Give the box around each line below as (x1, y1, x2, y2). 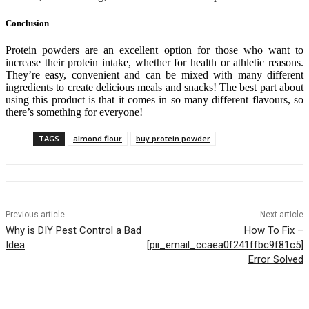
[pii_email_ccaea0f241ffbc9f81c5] (146, 239, 303, 252)
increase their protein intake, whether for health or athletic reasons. (6, 57, 303, 69)
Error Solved (248, 253, 303, 266)
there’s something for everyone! (6, 106, 143, 119)
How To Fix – (243, 224, 303, 237)
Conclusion (6, 18, 49, 29)
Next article (259, 210, 303, 220)
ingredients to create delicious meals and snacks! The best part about (6, 81, 303, 94)
